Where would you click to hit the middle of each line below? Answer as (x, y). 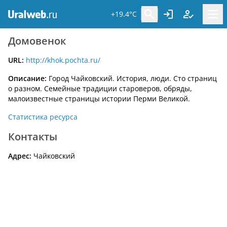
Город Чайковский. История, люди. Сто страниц (132, 78)
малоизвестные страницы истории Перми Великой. (99, 99)
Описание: (27, 78)
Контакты (33, 137)
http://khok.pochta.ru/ (63, 60)
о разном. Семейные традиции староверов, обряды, (100, 88)
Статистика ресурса (43, 117)
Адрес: (21, 156)
